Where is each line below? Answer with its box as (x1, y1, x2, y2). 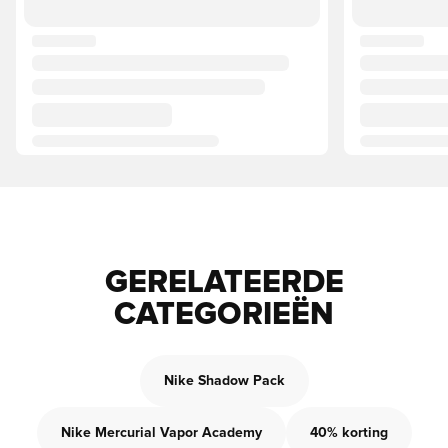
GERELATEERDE (104, 267, 344, 299)
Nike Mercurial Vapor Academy (60, 426, 262, 440)
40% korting (309, 426, 388, 440)
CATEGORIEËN (114, 299, 334, 331)
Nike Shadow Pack (163, 374, 285, 388)
